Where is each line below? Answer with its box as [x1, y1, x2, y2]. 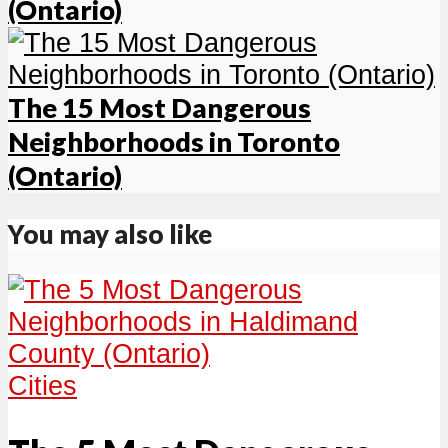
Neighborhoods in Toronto [8, 124, 340, 158]
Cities [8, 370, 77, 402]
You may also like [8, 218, 212, 249]
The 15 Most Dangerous [8, 90, 311, 124]
